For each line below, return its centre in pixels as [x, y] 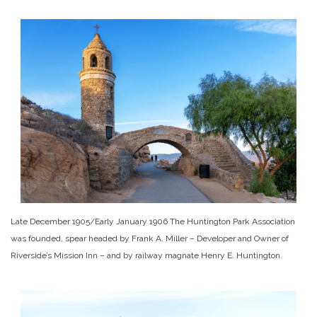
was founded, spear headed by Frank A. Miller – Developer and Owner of [150, 238]
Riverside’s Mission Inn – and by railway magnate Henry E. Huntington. [146, 255]
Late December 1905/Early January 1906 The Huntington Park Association [153, 221]
